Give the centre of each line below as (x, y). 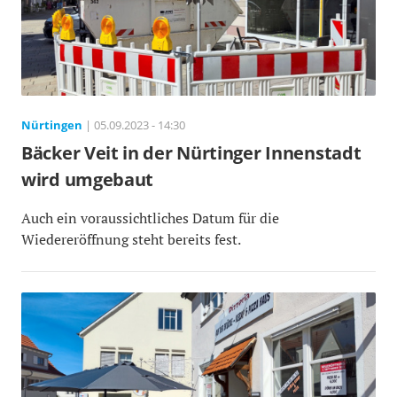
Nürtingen (52, 125)
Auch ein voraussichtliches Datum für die (150, 218)
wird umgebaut (88, 180)
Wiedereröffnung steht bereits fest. (131, 240)
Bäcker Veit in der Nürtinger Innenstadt (191, 153)
